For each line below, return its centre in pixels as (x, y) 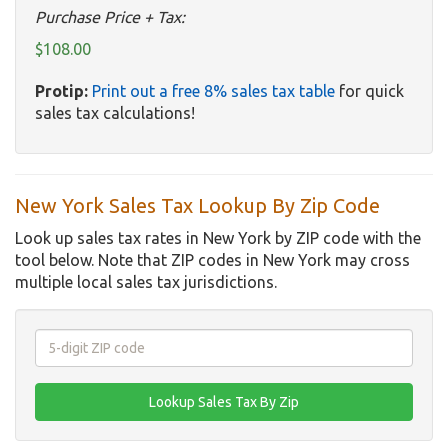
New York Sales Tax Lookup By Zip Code (197, 206)
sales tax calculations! (115, 113)
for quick (369, 91)
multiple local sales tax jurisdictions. (146, 282)
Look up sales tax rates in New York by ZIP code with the (218, 238)
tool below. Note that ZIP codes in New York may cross (212, 260)
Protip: (61, 91)
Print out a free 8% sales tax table (213, 91)
